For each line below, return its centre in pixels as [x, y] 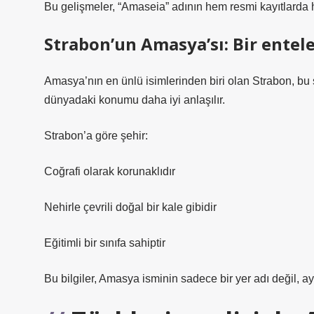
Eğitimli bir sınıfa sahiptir [105, 243]
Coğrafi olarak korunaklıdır [110, 171]
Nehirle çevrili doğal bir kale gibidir [130, 207]
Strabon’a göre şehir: [96, 136]
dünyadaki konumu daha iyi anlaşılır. [135, 100]
